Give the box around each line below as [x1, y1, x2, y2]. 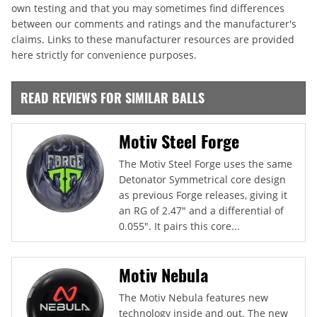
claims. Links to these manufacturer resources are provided [11, 32, 294, 46]
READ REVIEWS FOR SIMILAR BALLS [21, 88, 204, 107]
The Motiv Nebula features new [119, 290, 268, 304]
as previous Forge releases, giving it [119, 188, 287, 202]
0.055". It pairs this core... [119, 219, 240, 233]
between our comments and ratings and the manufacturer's [11, 16, 296, 30]
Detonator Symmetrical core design [119, 172, 286, 186]
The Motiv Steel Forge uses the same [119, 156, 292, 171]
